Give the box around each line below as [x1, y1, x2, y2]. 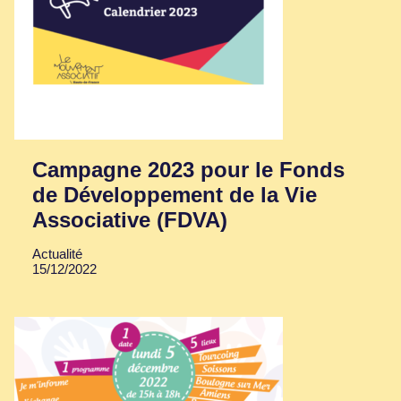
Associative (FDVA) [32, 208, 227, 233]
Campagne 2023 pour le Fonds [32, 158, 345, 183]
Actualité [32, 246, 82, 262]
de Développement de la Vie [32, 183, 317, 208]
